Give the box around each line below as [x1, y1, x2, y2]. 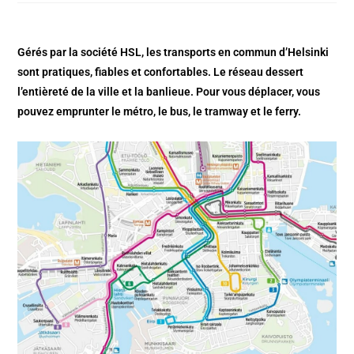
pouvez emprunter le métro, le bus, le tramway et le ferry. [17, 104, 302, 118]
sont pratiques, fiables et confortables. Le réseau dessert [17, 65, 304, 78]
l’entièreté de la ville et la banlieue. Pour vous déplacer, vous [17, 85, 321, 98]
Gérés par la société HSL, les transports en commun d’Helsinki [17, 45, 330, 58]
